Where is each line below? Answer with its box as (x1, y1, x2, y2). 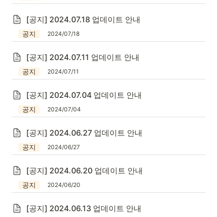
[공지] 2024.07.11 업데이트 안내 (26, 52, 139, 62)
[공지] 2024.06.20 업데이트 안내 (26, 166, 143, 175)
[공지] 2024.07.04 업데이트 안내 (26, 90, 142, 100)
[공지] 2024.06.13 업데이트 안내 (26, 203, 141, 213)
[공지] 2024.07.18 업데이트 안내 (26, 15, 140, 24)
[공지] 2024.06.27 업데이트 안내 (26, 128, 142, 138)
